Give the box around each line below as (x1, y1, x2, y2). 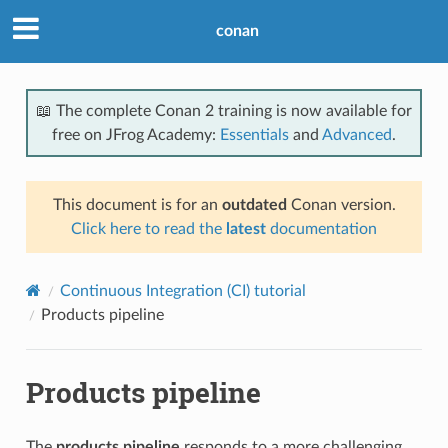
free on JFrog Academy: (52, 126, 220, 143)
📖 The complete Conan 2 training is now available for (36, 102, 412, 119)
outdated (221, 196, 287, 213)
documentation (266, 220, 377, 237)
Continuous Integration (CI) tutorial (59, 282, 306, 299)
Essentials (220, 126, 289, 143)
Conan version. (286, 196, 396, 213)
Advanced (322, 126, 392, 143)
